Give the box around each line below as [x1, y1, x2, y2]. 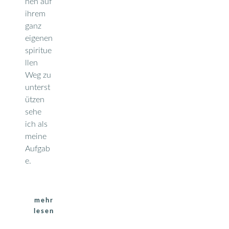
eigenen [25, 34, 53, 42]
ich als [25, 120, 48, 128]
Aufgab [25, 144, 50, 153]
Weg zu [25, 71, 51, 79]
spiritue [25, 46, 52, 55]
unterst [25, 83, 50, 91]
